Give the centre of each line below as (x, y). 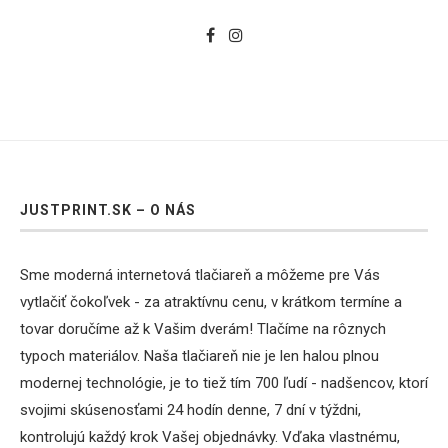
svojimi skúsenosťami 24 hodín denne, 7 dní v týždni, (190, 409)
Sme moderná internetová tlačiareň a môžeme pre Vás (200, 274)
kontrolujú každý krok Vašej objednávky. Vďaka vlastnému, (210, 436)
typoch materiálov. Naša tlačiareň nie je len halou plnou (199, 355)
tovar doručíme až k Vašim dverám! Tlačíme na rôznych (203, 328)
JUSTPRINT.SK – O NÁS (108, 209)
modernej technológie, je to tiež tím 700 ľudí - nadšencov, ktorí (224, 382)
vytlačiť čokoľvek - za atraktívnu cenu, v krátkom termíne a (211, 301)
